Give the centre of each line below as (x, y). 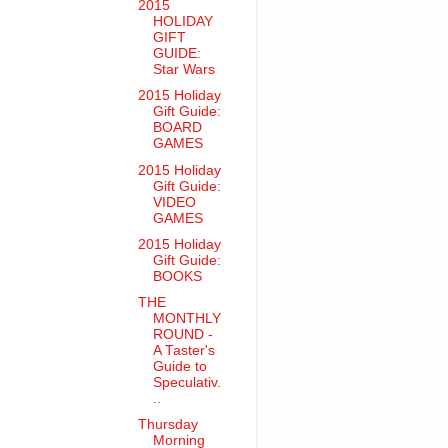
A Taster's (183, 350)
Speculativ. (186, 382)
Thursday (167, 424)
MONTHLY (186, 318)
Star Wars (183, 70)
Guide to (179, 366)
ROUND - (182, 334)
